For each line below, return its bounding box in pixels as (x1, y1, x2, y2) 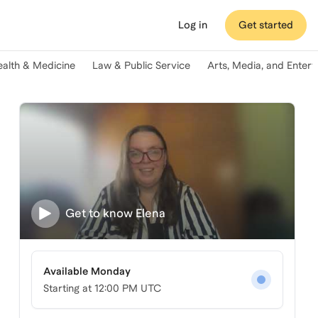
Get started (238, 19, 293, 31)
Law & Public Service (92, 60, 190, 71)
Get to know (65, 207, 136, 220)
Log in (178, 19, 207, 31)
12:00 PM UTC (94, 283, 161, 294)
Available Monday (43, 265, 131, 277)
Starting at (43, 283, 94, 294)
